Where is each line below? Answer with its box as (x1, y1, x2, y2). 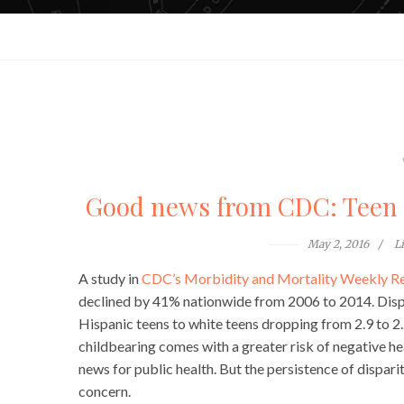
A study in (78, 270, 142, 288)
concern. (78, 382, 131, 400)
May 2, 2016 (308, 237, 370, 252)
